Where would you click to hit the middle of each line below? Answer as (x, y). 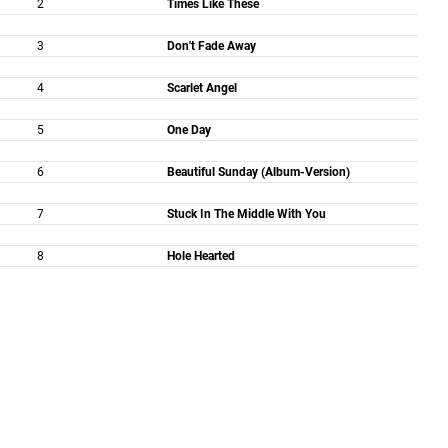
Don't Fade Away (211, 46)
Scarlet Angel (201, 88)
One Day (188, 130)
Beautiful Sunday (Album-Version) (258, 172)
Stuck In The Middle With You (246, 214)
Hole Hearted (200, 256)
